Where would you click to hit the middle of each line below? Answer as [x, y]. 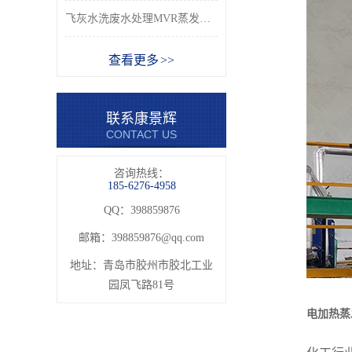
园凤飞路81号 [141, 285]
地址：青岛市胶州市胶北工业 [141, 265]
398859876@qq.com [158, 238]
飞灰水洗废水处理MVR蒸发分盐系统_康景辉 [205, 18]
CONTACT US [141, 134]
